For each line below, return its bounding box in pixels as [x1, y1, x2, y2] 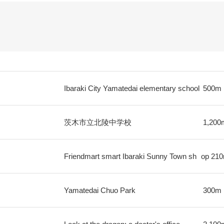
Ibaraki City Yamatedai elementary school [63, 84, 199, 92]
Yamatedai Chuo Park [63, 186, 135, 194]
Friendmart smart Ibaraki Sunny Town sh [63, 152, 196, 160]
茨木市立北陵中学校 [63, 118, 131, 126]
